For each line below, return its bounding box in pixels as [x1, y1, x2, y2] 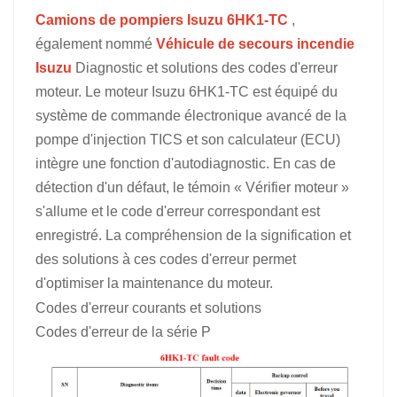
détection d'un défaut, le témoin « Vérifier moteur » [35, 179, 349, 195]
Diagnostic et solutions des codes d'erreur [75, 59, 338, 75]
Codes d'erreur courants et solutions [35, 300, 261, 315]
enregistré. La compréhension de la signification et [35, 227, 351, 243]
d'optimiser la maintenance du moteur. [35, 275, 273, 291]
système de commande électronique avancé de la [35, 107, 346, 123]
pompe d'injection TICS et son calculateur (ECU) [35, 131, 340, 147]
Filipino [127, 60, 165, 79]
